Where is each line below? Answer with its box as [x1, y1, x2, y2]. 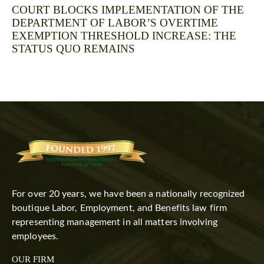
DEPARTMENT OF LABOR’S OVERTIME [12, 16, 218, 29]
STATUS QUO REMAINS [12, 42, 135, 55]
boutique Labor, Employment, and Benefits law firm [12, 203, 227, 213]
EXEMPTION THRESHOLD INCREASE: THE [12, 29, 236, 42]
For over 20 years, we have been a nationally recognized [12, 189, 245, 199]
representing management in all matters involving [12, 217, 217, 227]
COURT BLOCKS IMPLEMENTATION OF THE [12, 3, 244, 16]
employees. [12, 231, 58, 241]
